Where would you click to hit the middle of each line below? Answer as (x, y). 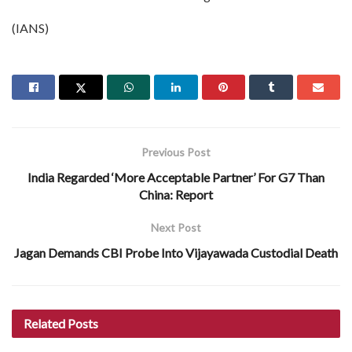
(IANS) (30, 27)
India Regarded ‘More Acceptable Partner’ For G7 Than (176, 177)
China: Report (176, 194)
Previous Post (176, 152)
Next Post (176, 227)
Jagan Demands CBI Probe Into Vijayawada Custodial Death (176, 252)
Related (44, 323)
